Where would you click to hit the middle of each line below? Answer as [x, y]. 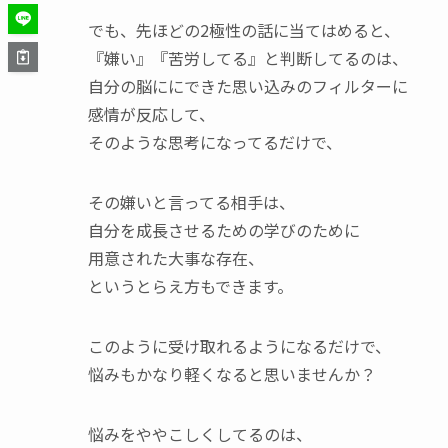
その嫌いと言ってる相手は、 [191, 202]
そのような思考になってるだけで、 [215, 142]
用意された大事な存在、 [176, 258]
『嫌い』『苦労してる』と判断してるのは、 [248, 58]
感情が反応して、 [151, 114]
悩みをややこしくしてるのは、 [200, 434]
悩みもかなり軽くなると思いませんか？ [232, 374]
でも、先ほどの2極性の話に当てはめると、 [244, 30]
